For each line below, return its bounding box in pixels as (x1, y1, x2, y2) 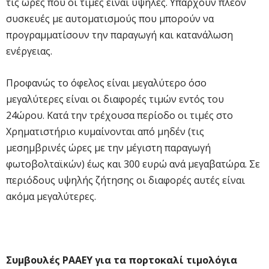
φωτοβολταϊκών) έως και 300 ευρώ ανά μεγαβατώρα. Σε (6, 157, 260, 171)
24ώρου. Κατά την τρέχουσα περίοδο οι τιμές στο (6, 108, 233, 122)
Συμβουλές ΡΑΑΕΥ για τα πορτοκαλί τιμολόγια (6, 253, 237, 267)
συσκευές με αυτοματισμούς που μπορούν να (6, 11, 214, 25)
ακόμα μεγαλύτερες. (6, 189, 96, 203)
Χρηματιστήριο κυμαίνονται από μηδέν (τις (6, 124, 204, 138)
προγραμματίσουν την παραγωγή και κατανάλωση (6, 28, 233, 41)
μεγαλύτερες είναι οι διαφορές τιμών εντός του (6, 92, 224, 106)
